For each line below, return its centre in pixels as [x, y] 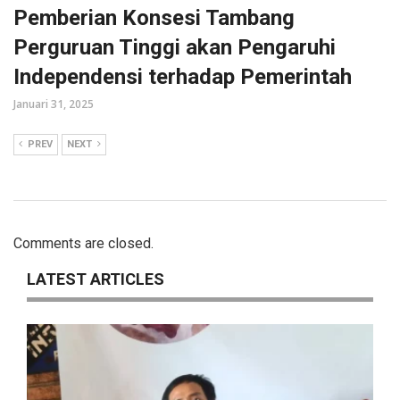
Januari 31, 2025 [54, 104]
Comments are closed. [83, 243]
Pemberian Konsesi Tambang [154, 17]
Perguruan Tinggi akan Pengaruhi [175, 47]
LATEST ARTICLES [96, 279]
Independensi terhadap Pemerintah [183, 76]
